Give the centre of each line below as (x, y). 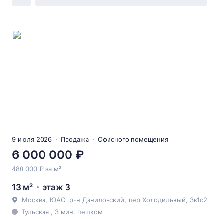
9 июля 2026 (32, 139)
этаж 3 (56, 187)
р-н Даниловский (97, 200)
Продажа (75, 139)
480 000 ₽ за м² (36, 169)
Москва (34, 200)
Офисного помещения (133, 139)
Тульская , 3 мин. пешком (62, 212)
